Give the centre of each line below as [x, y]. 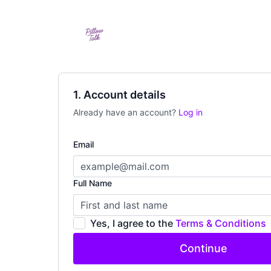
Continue [203, 248]
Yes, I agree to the [133, 223]
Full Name [93, 183]
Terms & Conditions [221, 223]
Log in [191, 112]
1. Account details [119, 95]
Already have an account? [126, 112]
